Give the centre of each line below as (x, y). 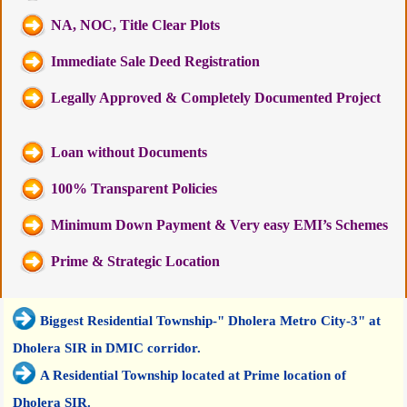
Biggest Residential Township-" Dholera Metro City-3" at (211, 320)
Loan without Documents (129, 152)
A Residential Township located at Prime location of (194, 375)
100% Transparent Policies (134, 188)
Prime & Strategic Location (136, 261)
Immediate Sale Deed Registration (156, 61)
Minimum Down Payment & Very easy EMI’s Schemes (220, 224)
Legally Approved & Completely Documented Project (216, 97)
